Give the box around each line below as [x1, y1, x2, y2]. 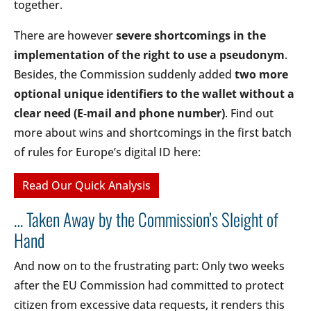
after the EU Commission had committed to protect [14, 277, 284, 293]
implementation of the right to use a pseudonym [14, 47, 285, 62]
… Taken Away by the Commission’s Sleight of [14, 205, 278, 232]
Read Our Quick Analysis [22, 177, 151, 193]
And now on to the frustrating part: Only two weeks [14, 258, 285, 274]
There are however [14, 27, 116, 43]
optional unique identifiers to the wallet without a [14, 85, 294, 101]
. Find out [225, 105, 274, 121]
